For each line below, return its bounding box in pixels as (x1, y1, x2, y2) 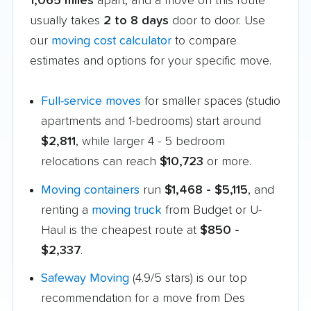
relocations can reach (41, 155, 160, 168)
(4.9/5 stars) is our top (129, 272, 247, 285)
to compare (171, 34, 237, 47)
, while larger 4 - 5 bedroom (76, 135, 225, 148)
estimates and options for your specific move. (30, 54, 271, 67)
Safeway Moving (41, 272, 129, 285)
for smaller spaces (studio (141, 94, 280, 108)
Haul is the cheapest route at (41, 224, 200, 237)
